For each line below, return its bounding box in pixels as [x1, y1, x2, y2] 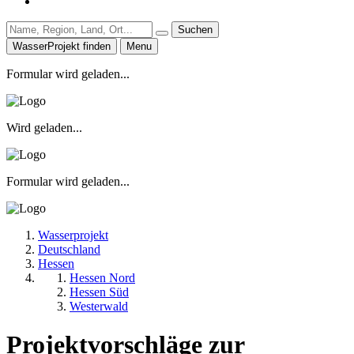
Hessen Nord [70, 270, 135, 284]
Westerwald [70, 299, 128, 313]
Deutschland [38, 242, 100, 256]
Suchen [178, 23, 213, 36]
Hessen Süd [70, 284, 129, 299]
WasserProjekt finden [13, 40, 111, 52]
